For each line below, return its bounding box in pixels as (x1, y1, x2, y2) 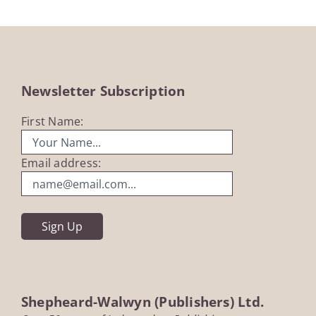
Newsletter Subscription (20, 81, 186, 101)
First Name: (20, 114, 84, 130)
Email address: (20, 155, 102, 171)
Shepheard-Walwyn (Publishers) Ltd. (20, 292, 265, 312)
